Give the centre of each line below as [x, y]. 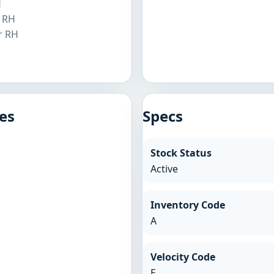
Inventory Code [187, 205]
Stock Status [181, 153]
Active [164, 168]
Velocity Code [183, 257]
